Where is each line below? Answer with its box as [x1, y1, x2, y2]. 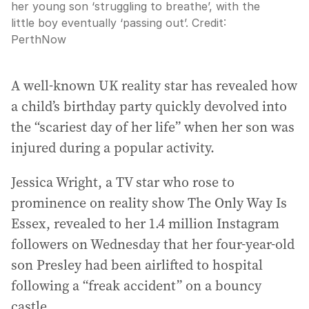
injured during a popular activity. [11, 138, 215, 157]
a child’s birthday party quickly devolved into [11, 97, 287, 116]
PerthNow [11, 32, 66, 46]
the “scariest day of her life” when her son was [11, 117, 295, 137]
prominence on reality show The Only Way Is [11, 193, 287, 212]
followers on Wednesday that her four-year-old [11, 235, 295, 254]
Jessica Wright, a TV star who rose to [11, 172, 235, 192]
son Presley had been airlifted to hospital [11, 255, 263, 275]
